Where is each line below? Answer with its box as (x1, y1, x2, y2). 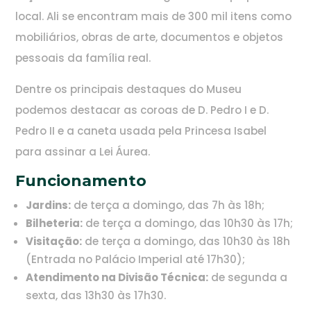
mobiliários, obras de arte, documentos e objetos (15, 30, 284, 45)
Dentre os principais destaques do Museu (15, 82, 242, 97)
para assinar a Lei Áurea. (15, 144, 151, 160)
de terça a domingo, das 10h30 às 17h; (83, 216, 294, 231)
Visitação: (26, 234, 83, 249)
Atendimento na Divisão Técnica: (26, 270, 209, 285)
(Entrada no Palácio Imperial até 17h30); (26, 252, 246, 267)
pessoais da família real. (15, 51, 151, 66)
